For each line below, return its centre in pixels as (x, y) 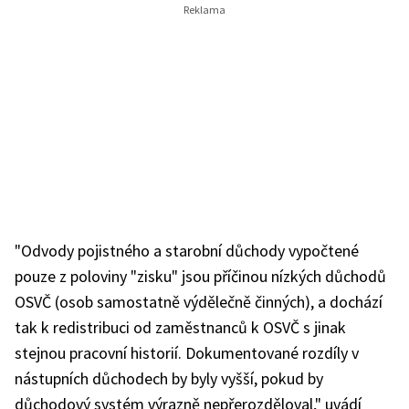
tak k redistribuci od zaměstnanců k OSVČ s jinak (180, 327)
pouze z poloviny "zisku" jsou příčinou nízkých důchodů (200, 276)
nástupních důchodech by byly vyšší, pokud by (169, 378)
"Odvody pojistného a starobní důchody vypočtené (187, 251)
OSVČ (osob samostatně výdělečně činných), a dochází (199, 302)
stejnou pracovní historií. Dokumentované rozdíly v (187, 353)
